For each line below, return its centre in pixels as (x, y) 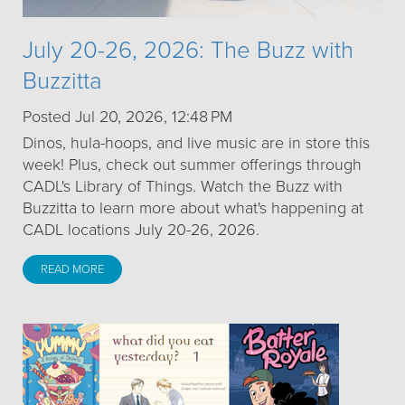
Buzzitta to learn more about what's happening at (193, 208)
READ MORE (72, 270)
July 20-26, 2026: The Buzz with (188, 51)
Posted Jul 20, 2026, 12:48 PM (127, 117)
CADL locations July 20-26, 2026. (141, 230)
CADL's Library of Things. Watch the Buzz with (183, 187)
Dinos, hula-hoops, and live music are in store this (196, 143)
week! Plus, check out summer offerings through (192, 165)
